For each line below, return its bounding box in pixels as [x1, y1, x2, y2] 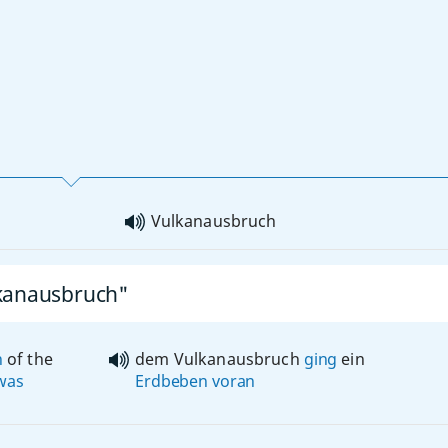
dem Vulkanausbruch [135, 348, 304, 370]
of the [2, 348, 53, 370]
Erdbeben [135, 370, 208, 392]
